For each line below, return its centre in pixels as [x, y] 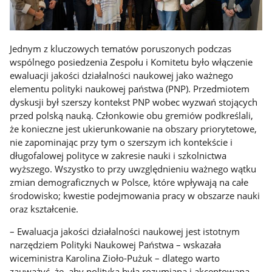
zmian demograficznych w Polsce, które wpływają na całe [129, 182]
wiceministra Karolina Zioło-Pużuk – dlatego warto [115, 258]
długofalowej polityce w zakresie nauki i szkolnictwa [118, 156]
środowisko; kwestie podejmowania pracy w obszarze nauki [135, 196]
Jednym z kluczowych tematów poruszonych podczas [121, 49]
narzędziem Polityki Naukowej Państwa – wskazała [116, 244]
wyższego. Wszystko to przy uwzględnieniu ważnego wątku [133, 169]
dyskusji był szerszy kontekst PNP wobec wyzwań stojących [134, 102]
